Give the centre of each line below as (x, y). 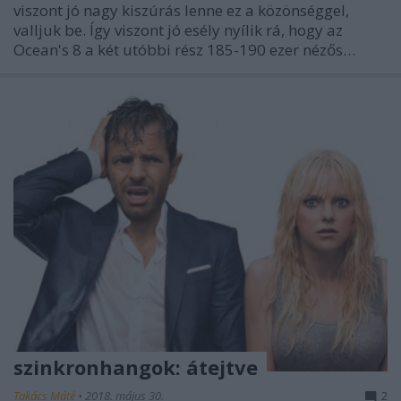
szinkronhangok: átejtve (136, 367)
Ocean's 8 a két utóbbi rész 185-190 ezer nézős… (184, 49)
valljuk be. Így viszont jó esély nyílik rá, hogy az (178, 30)
